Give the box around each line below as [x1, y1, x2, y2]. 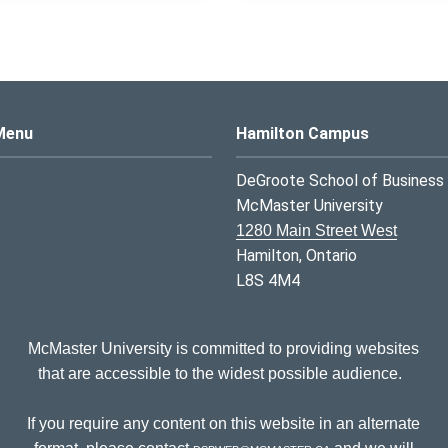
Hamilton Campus [236, 123, 369, 143]
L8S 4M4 [236, 270, 300, 290]
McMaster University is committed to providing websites [28, 339, 420, 357]
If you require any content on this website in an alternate [27, 414, 421, 432]
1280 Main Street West [236, 221, 397, 239]
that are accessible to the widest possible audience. [37, 364, 410, 382]
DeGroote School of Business [236, 170, 444, 190]
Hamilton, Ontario [236, 245, 357, 265]
